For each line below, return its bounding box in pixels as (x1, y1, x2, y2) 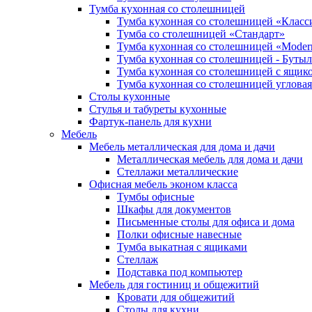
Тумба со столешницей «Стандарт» (117, 28, 285, 40)
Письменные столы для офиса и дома (117, 216, 295, 228)
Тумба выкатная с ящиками (117, 241, 247, 253)
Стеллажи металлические (117, 166, 238, 178)
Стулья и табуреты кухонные (89, 103, 226, 115)
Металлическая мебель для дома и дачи (117, 153, 303, 165)
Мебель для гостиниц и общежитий (89, 279, 259, 290)
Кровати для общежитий (117, 291, 235, 303)
